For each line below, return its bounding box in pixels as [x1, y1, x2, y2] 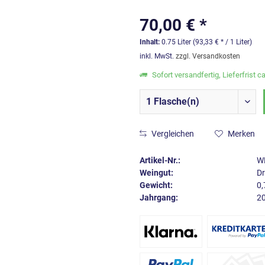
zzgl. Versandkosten [176, 52, 240, 60]
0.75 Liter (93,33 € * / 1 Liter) [161, 38, 252, 46]
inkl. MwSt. [140, 52, 176, 60]
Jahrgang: [140, 193, 178, 202]
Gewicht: [140, 180, 173, 190]
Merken [228, 129, 255, 138]
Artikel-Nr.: [140, 156, 180, 165]
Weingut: [140, 168, 173, 177]
